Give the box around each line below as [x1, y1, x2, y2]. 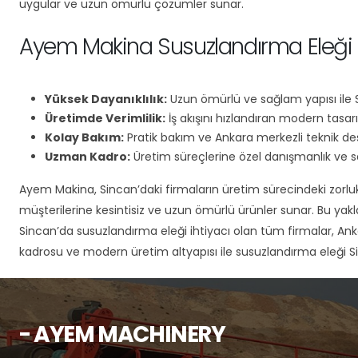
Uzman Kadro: [45, 149, 130, 165]
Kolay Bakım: [45, 129, 124, 145]
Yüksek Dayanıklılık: [45, 91, 167, 107]
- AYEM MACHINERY [19, 319, 225, 350]
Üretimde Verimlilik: [45, 110, 165, 126]
